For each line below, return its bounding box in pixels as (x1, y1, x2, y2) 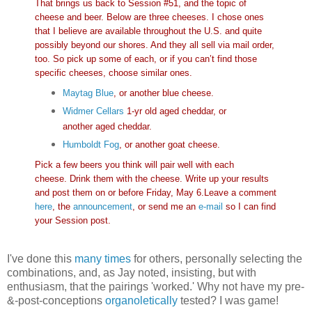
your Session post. (35, 214, 111, 226)
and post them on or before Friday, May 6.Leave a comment (35, 187, 276, 198)
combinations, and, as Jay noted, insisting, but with (7, 266, 256, 279)
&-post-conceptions (7, 294, 105, 306)
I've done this (7, 252, 75, 265)
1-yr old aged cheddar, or (123, 106, 226, 117)
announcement (73, 201, 132, 212)
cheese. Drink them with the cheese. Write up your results (35, 173, 269, 184)
